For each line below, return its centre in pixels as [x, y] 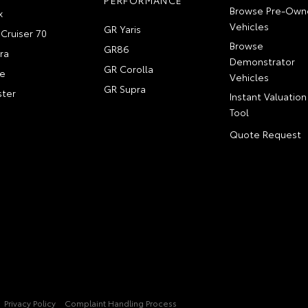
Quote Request [265, 134]
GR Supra [125, 89]
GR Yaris [123, 29]
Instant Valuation [268, 96]
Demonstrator [262, 61]
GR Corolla [129, 69]
